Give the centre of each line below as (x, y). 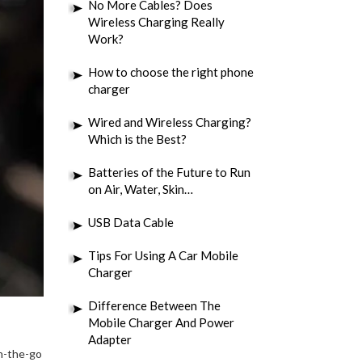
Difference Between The (154, 305)
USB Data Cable (130, 222)
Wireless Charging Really (156, 22)
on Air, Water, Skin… (140, 189)
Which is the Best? (137, 139)
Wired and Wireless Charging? (169, 122)
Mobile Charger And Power (161, 322)
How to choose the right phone (170, 72)
